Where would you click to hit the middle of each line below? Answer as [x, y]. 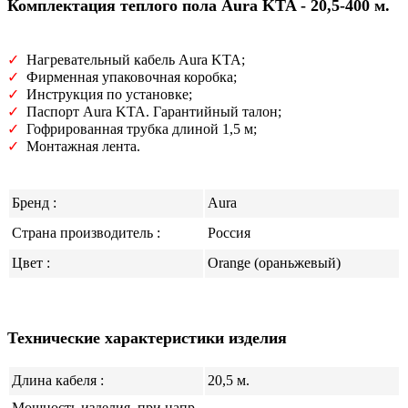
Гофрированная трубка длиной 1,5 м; [138, 129]
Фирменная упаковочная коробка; [128, 77]
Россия [229, 233]
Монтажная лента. [80, 147]
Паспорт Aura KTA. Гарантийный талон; [150, 112]
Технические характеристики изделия [147, 337]
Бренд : [34, 203]
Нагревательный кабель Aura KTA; [132, 60]
